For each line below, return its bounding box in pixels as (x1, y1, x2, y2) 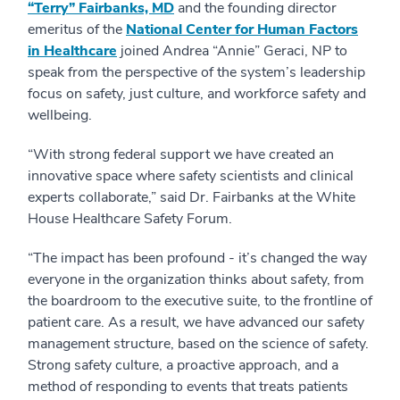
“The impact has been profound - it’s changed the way (28, 247, 367, 268)
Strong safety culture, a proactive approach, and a (28, 354, 338, 375)
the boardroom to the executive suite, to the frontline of (28, 290, 372, 311)
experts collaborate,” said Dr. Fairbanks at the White (28, 187, 355, 207)
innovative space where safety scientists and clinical (28, 165, 354, 186)
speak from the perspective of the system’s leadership (28, 62, 365, 82)
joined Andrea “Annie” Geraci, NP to (117, 40, 347, 61)
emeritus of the (28, 19, 126, 39)
